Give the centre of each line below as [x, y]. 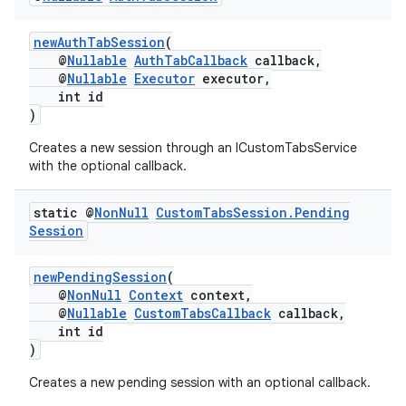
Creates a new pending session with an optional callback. [200, 382]
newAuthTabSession [99, 42]
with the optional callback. [108, 166]
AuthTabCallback [191, 60]
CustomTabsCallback [203, 313]
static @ [64, 213]
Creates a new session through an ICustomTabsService [193, 148]
